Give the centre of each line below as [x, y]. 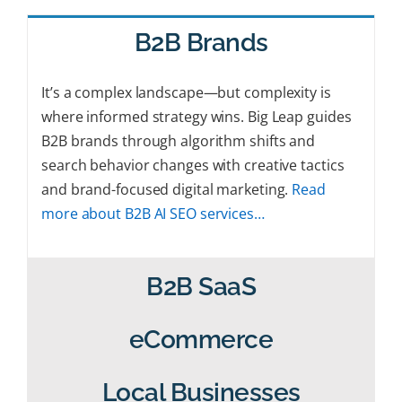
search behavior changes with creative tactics [193, 165]
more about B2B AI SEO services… [155, 214]
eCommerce [201, 339]
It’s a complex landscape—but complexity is [186, 92]
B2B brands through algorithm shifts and [179, 141]
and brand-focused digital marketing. [167, 189]
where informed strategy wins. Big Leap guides [197, 117]
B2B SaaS [201, 286]
